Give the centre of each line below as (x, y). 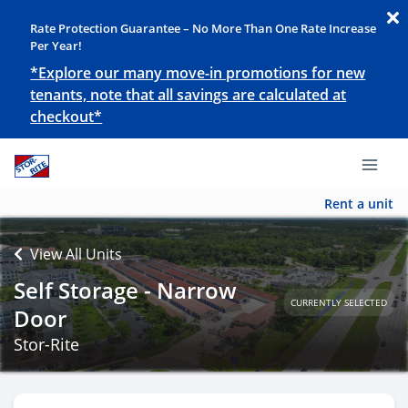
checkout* (66, 117)
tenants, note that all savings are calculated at (189, 95)
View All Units (76, 254)
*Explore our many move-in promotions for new (198, 73)
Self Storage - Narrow (125, 290)
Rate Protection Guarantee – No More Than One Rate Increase (204, 28)
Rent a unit (359, 203)
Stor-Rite (46, 344)
